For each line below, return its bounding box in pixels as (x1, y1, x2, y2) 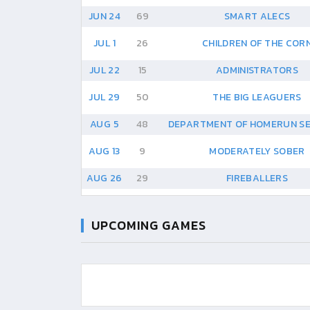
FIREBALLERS (226, 171, 288, 185)
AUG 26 (86, 171, 122, 185)
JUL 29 (89, 90, 120, 104)
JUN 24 (88, 9, 121, 24)
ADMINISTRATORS (216, 63, 298, 77)
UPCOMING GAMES (91, 216, 206, 235)
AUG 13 (89, 144, 120, 158)
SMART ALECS (224, 9, 291, 24)
